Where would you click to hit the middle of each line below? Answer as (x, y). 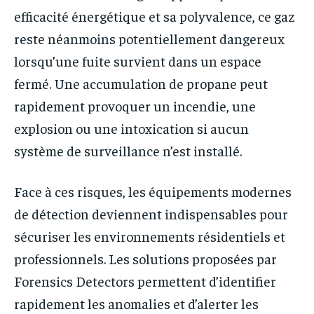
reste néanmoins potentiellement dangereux (149, 39)
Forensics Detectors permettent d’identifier (145, 281)
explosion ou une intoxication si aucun (131, 128)
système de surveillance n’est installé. (128, 151)
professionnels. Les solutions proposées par (145, 259)
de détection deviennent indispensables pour (151, 214)
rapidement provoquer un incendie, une (135, 106)
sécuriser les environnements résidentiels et (150, 236)
